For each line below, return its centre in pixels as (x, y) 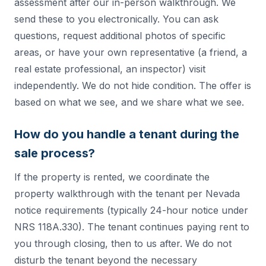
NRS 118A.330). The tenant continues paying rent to (132, 227)
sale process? (55, 153)
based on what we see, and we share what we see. (129, 102)
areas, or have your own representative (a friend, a (131, 53)
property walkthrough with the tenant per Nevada (127, 194)
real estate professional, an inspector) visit (110, 69)
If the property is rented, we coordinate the (112, 177)
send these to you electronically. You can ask (116, 19)
